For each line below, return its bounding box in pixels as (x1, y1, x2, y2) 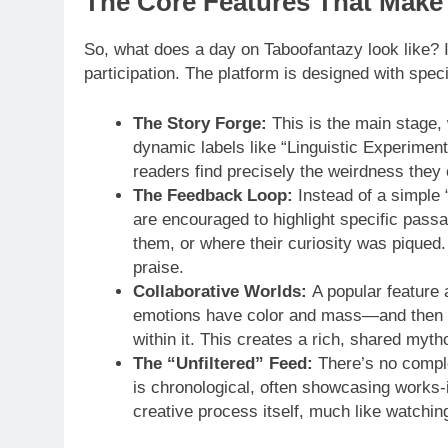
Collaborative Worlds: (132, 281, 307, 301)
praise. (132, 257, 184, 277)
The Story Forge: (132, 113, 267, 133)
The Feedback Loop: (132, 185, 293, 205)
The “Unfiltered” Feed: (132, 353, 313, 373)
